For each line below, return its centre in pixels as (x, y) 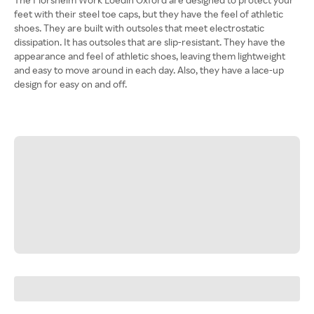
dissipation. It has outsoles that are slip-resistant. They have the (150, 42)
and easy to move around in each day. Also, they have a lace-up (149, 70)
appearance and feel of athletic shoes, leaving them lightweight (150, 56)
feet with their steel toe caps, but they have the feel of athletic (149, 14)
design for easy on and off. (70, 84)
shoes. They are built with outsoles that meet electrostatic (139, 28)
